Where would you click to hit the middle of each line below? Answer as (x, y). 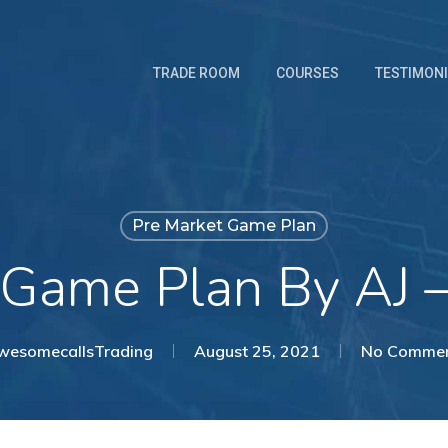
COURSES (307, 73)
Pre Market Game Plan (223, 225)
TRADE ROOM (196, 73)
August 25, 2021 (256, 351)
